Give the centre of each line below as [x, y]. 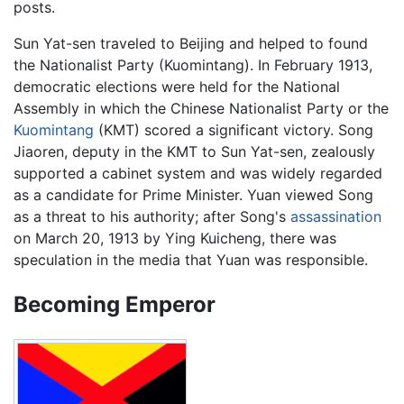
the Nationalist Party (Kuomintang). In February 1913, [193, 65]
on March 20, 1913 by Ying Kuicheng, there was [175, 239]
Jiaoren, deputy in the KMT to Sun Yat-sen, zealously [194, 152]
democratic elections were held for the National [177, 87]
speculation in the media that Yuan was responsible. [191, 260]
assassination [336, 217]
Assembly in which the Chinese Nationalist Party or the [201, 109]
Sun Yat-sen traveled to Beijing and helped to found [191, 44]
